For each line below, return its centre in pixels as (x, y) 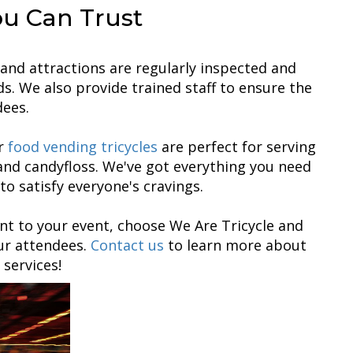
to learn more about (235, 245)
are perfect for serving (237, 146)
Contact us (127, 245)
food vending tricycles (83, 146)
